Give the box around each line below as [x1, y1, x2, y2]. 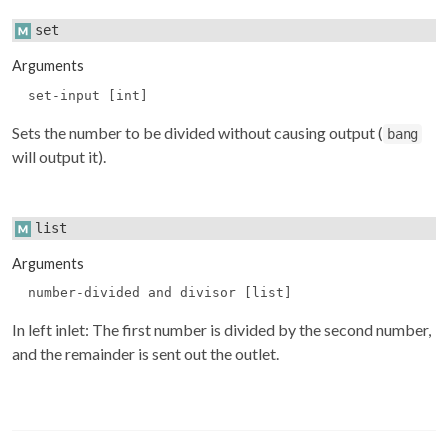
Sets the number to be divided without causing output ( [12, 122, 383, 142]
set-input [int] [28, 87, 148, 103]
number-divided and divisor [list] [28, 285, 292, 301]
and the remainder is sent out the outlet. [12, 344, 279, 364]
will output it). [12, 146, 106, 166]
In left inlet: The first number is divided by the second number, [12, 320, 431, 340]
